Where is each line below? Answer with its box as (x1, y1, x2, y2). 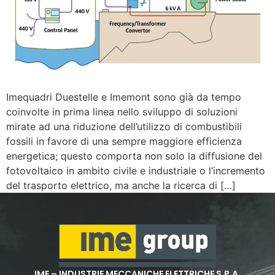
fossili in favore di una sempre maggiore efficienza (6, 135, 242, 148)
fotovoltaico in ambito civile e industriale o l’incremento (6, 165, 265, 177)
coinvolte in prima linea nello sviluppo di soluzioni (6, 106, 238, 118)
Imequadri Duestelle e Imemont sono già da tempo (6, 91, 241, 104)
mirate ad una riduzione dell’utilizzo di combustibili (6, 120, 242, 133)
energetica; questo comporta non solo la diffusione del (6, 150, 262, 163)
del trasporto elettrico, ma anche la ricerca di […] (6, 179, 236, 192)
